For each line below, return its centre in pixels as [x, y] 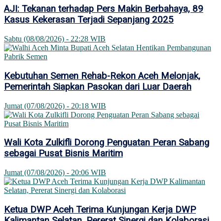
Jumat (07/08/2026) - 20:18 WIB [55, 106]
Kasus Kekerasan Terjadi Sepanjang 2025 [89, 20]
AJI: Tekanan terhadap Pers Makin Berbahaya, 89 [104, 9]
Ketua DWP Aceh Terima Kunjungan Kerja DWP [100, 209]
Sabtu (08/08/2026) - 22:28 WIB [55, 39]
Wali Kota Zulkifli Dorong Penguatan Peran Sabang [107, 143]
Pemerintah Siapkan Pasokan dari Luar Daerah [98, 87]
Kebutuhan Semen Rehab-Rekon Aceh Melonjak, [102, 76]
